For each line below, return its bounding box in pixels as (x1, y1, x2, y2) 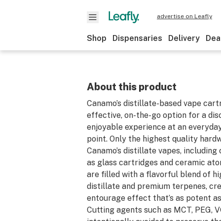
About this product (87, 81, 177, 93)
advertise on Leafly (157, 13, 212, 20)
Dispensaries (112, 34, 162, 43)
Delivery (168, 34, 200, 43)
